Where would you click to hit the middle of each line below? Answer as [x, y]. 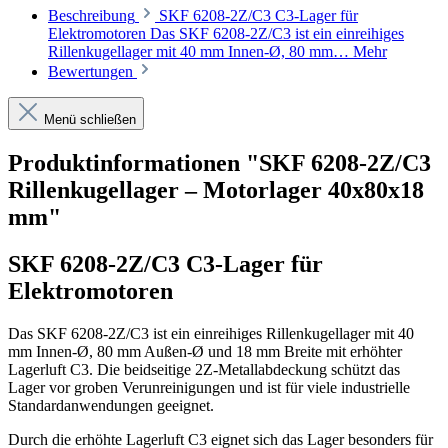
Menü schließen [90, 120]
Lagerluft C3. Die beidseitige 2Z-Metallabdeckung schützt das [204, 369]
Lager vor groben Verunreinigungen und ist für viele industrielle [209, 387]
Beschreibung [91, 16]
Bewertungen [92, 72]
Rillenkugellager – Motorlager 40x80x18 [216, 190]
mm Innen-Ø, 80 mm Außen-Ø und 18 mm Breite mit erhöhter [205, 351]
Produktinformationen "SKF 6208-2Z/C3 [219, 163]
